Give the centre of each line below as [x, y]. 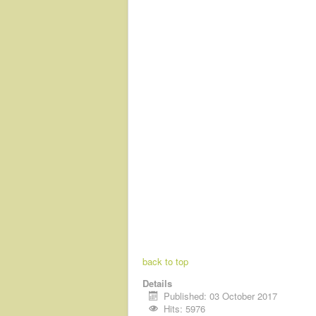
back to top [165, 261]
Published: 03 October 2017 [221, 296]
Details [157, 283]
